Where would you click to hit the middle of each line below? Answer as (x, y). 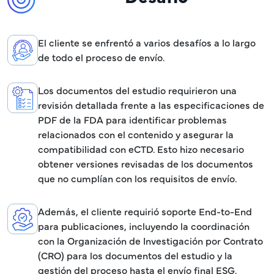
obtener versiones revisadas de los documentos (146, 164)
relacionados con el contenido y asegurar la (136, 134)
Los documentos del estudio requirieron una (137, 90)
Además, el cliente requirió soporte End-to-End (145, 211)
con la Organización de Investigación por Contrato (150, 241)
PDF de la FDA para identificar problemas (132, 120)
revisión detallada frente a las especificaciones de (151, 105)
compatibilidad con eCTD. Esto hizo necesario (141, 149)
